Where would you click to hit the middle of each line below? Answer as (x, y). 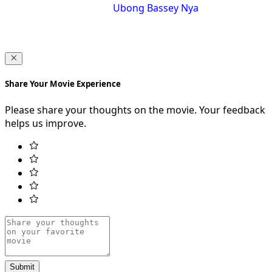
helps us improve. (46, 123)
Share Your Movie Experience (63, 84)
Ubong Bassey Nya (156, 8)
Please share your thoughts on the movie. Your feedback (135, 110)
